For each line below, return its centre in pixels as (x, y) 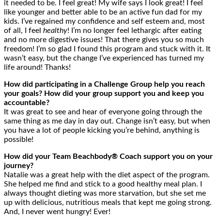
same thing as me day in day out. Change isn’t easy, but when (107, 121)
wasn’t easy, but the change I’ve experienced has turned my (104, 58)
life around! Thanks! (37, 68)
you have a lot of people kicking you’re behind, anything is (102, 131)
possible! (19, 140)
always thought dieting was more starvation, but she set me (105, 194)
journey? (19, 166)
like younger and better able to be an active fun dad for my (103, 12)
